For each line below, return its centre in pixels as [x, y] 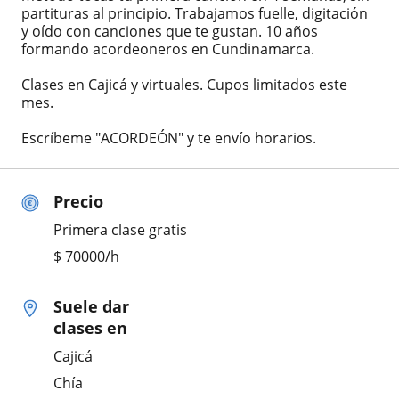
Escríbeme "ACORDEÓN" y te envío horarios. [169, 138]
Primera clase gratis [120, 229]
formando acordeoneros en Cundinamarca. [168, 49]
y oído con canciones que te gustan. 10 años [170, 31]
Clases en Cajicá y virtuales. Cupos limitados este [184, 84]
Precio [78, 201]
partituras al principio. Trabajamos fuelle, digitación [195, 13]
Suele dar [91, 306]
